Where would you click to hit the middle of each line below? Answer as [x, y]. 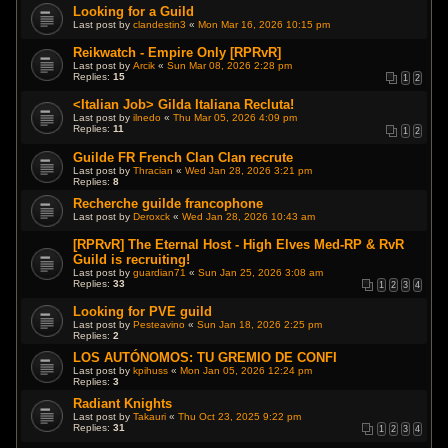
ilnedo [147, 118]
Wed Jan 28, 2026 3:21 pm [249, 170]
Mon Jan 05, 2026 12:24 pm [246, 371]
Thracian [153, 170]
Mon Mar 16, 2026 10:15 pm [264, 24]
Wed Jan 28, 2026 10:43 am [249, 216]
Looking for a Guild [134, 11]
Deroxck [152, 216]
